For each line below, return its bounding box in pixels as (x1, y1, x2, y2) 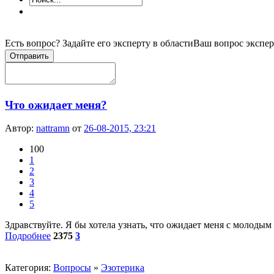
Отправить (10, 51, 49, 61)
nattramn (36, 123, 70, 134)
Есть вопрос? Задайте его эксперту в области (5, 37, 193, 48)
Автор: (5, 123, 36, 134)
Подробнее (5, 231, 51, 242)
